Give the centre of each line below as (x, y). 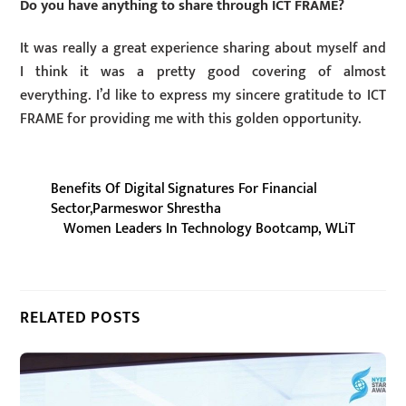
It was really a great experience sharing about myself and (203, 49)
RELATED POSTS (80, 317)
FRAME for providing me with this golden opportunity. (191, 120)
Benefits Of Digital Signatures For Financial (184, 189)
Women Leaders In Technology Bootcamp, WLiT (209, 229)
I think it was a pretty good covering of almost (203, 72)
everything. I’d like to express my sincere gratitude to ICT (203, 96)
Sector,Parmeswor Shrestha (136, 209)
